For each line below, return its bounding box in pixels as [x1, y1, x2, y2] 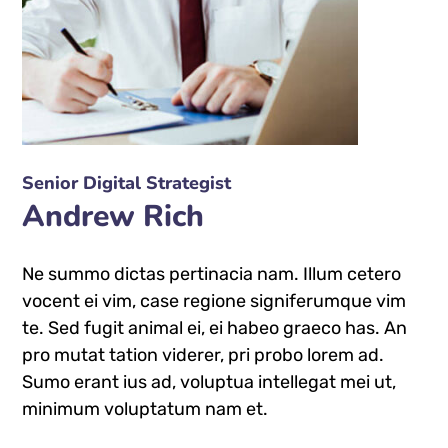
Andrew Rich [22, 195, 205, 237]
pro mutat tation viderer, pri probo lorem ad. [22, 343, 385, 366]
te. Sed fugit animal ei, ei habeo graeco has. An [22, 316, 408, 339]
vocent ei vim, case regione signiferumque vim [22, 289, 407, 312]
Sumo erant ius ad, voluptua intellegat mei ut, [22, 370, 397, 393]
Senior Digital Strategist [22, 170, 232, 195]
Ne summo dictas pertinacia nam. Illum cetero [22, 262, 402, 285]
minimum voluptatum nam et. [22, 397, 269, 420]
